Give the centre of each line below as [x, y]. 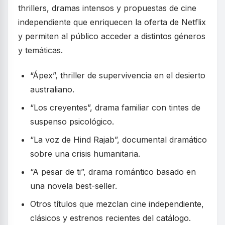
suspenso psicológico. [72, 122]
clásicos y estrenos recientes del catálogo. [110, 218]
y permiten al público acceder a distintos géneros [112, 36]
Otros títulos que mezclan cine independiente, [117, 204]
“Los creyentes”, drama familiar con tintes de [115, 108]
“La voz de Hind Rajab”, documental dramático [119, 140]
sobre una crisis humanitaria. [85, 154]
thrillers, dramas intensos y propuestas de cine [107, 8]
